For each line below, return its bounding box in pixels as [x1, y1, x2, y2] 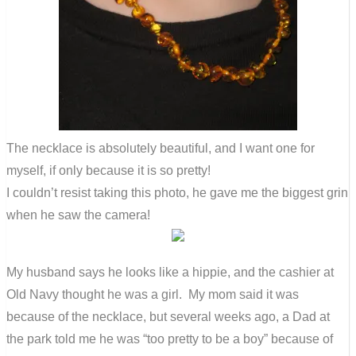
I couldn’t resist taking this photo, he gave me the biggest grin [6, 185, 348, 199]
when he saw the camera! [6, 207, 150, 222]
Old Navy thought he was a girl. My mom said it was [6, 287, 299, 301]
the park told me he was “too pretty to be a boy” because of [6, 331, 333, 346]
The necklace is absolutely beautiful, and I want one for [6, 141, 315, 155]
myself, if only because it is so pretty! [6, 163, 211, 177]
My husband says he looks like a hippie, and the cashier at [6, 265, 334, 279]
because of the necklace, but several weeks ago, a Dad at [6, 309, 330, 323]
